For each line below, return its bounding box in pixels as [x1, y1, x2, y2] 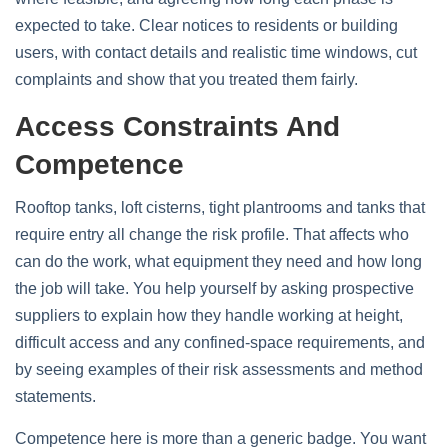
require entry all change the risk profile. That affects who [15, 226, 409, 243]
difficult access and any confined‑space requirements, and [15, 334, 425, 351]
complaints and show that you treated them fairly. [15, 71, 358, 88]
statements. [15, 388, 96, 405]
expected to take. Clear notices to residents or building [15, 17, 398, 34]
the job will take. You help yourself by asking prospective [15, 280, 414, 297]
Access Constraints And [15, 111, 340, 142]
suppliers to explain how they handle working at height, [15, 307, 403, 324]
